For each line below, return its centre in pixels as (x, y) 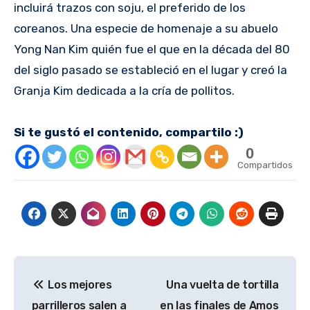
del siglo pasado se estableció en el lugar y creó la (151, 70)
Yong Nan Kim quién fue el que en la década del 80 (152, 49)
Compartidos (265, 165)
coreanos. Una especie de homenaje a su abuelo (146, 29)
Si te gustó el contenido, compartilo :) (129, 133)
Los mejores (79, 284)
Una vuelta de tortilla (222, 284)
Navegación (76, 270)
